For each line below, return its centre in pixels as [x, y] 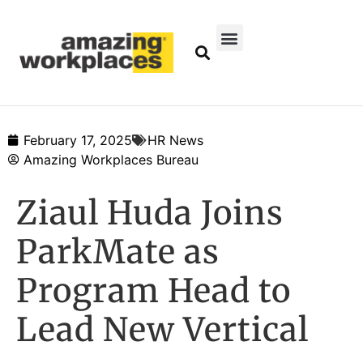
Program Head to [154, 291]
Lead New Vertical [162, 330]
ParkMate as [118, 252]
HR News [175, 141]
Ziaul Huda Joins [150, 214]
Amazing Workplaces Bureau [111, 160]
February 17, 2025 [78, 141]
